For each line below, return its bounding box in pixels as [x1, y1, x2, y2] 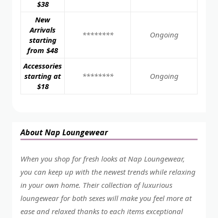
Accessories [23, 61, 62, 71]
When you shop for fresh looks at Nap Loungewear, [20, 154, 185, 164]
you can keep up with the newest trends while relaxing [20, 167, 196, 177]
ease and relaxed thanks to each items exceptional [20, 206, 183, 217]
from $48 [27, 45, 58, 55]
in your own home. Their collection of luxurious [20, 180, 172, 190]
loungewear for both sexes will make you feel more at [20, 193, 192, 203]
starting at [24, 71, 61, 81]
